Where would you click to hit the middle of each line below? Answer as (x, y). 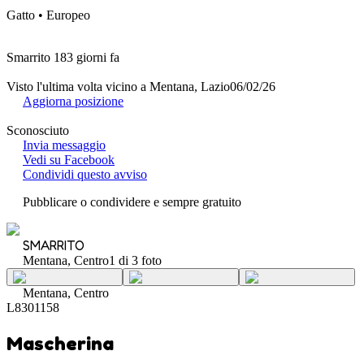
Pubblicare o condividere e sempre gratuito (132, 201)
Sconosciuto (38, 130)
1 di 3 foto (135, 260)
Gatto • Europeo (48, 15)
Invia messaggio (64, 145)
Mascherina (60, 343)
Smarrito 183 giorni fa (63, 57)
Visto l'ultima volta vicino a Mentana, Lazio (118, 86)
